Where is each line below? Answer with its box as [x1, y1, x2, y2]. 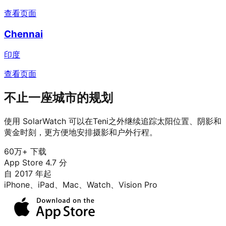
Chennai [4, 28, 43, 40]
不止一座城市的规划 [4, 90, 113, 105]
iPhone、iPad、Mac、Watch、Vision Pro [4, 179, 157, 190]
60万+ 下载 [4, 146, 46, 156]
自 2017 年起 [4, 168, 51, 179]
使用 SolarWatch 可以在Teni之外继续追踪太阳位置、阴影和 [4, 116, 221, 126]
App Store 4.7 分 [4, 157, 67, 167]
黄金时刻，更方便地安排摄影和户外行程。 [4, 127, 157, 137]
